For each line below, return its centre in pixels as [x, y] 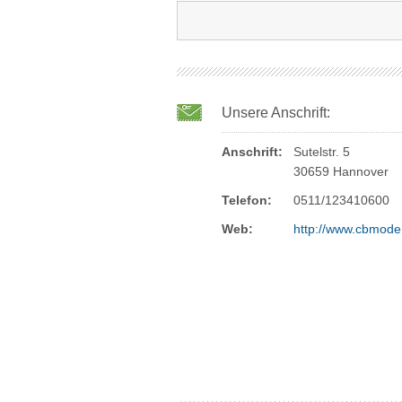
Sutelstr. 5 [322, 152]
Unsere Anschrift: [276, 113]
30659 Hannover [341, 171]
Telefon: [247, 200]
